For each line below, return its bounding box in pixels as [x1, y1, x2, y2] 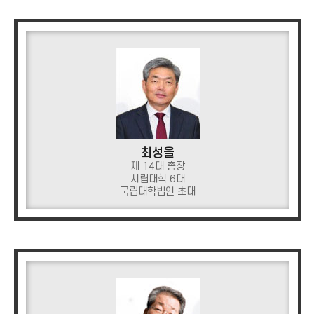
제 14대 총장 [130, 161, 185, 172]
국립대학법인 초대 [120, 186, 196, 198]
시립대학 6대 [130, 173, 185, 185]
